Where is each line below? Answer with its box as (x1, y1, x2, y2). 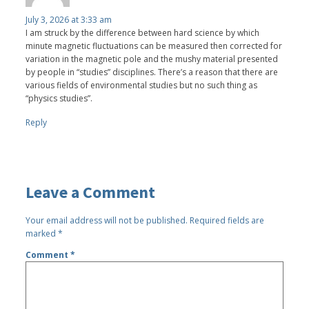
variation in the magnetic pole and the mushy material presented (26, 52, 279, 65)
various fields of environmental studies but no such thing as (26, 79, 258, 91)
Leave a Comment (26, 181, 156, 203)
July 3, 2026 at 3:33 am (26, 13, 112, 26)
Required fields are (190, 214, 265, 226)
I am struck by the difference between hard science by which (26, 26, 260, 39)
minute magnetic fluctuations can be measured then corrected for (26, 39, 283, 52)
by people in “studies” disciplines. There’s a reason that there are (26, 66, 279, 78)
